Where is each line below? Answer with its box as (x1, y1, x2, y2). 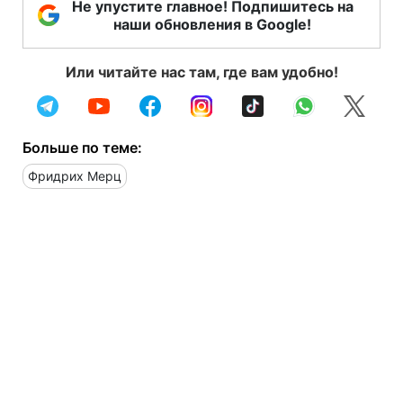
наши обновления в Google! (113, 14, 311, 33)
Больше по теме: (22, 138, 142, 157)
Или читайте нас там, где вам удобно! (65, 62, 338, 81)
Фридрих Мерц (28, 167, 121, 184)
